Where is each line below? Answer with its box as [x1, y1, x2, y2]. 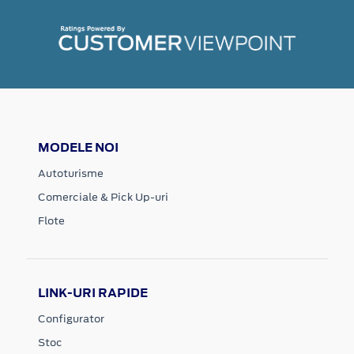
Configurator [38, 311, 104, 326]
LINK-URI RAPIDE [38, 284, 148, 301]
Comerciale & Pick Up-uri [38, 189, 168, 205]
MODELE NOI [38, 138, 119, 156]
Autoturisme [38, 165, 104, 181]
